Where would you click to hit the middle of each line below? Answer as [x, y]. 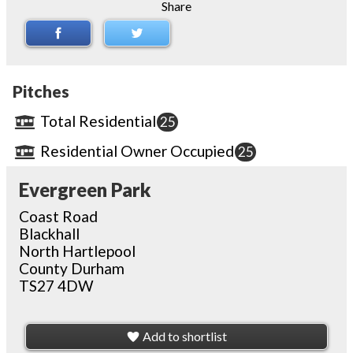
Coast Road [58, 216]
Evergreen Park [85, 189]
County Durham [72, 268]
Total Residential [96, 121]
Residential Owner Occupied [135, 150]
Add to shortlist [184, 336]
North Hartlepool [77, 251]
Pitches [41, 91]
